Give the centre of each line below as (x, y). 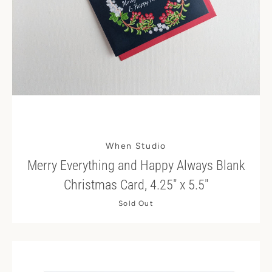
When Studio (136, 146)
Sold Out (136, 203)
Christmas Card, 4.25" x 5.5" (136, 185)
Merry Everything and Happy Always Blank (136, 165)
